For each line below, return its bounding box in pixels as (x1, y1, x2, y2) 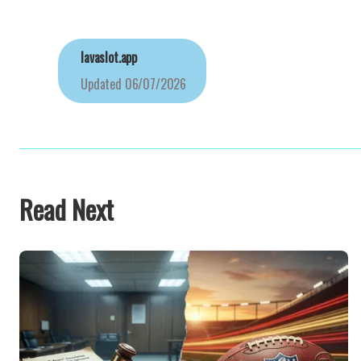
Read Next (19, 190, 114, 228)
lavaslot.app (81, 48, 138, 67)
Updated (81, 74, 122, 93)
